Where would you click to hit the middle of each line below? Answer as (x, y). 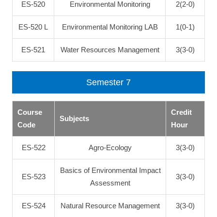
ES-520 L (33, 27)
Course (30, 112)
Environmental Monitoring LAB (110, 27)
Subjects (74, 118)
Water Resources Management (110, 50)
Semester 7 (108, 82)
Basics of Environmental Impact (110, 170)
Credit (181, 112)
